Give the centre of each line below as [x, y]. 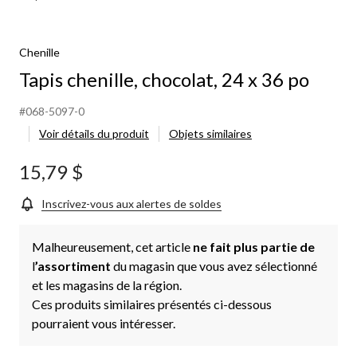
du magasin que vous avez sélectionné [215, 265]
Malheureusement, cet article [112, 246]
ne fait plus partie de [254, 246]
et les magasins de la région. [107, 284]
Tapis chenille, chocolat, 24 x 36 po [164, 79]
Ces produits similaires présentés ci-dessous [152, 304]
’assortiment [74, 265]
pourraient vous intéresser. [104, 323]
